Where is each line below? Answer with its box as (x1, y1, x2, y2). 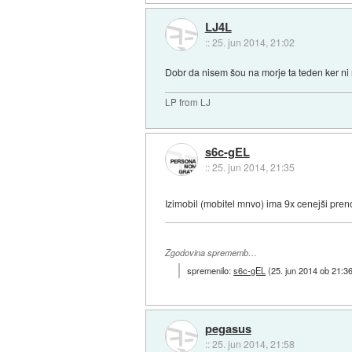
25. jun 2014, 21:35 (211, 160, 295, 174)
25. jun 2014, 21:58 (211, 336, 295, 350)
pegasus (204, 319, 251, 337)
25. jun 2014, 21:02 (211, 35, 295, 49)
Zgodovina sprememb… (165, 246, 258, 258)
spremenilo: (187, 264, 234, 277)
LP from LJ (165, 96, 211, 109)
